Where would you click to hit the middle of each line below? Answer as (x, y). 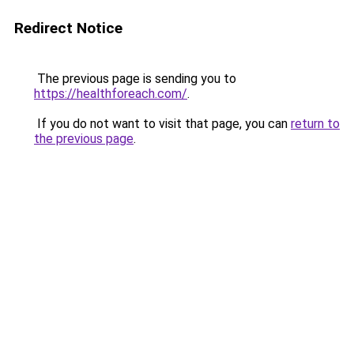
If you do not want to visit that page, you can (162, 124)
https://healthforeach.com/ (111, 94)
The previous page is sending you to (135, 79)
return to (315, 124)
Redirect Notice (68, 28)
